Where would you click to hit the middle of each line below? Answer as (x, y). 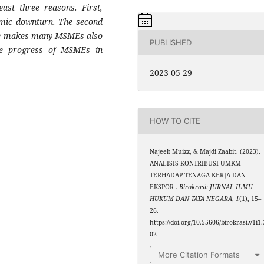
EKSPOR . (165, 187)
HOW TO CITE (175, 121)
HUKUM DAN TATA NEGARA (191, 198)
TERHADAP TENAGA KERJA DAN (198, 175)
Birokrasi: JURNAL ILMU (216, 187)
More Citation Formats (199, 255)
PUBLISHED (171, 43)
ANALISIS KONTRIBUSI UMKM (196, 163)
